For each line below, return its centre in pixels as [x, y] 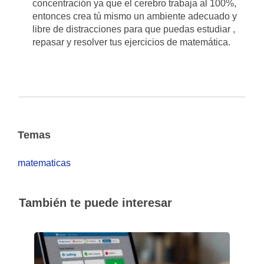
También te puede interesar [95, 203]
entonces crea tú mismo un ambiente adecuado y [135, 16]
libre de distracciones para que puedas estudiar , [134, 29]
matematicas [44, 163]
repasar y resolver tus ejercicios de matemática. [132, 42]
